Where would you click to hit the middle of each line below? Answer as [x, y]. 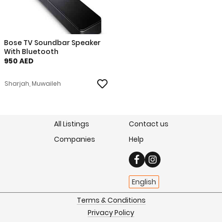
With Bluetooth [31, 52]
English [144, 182]
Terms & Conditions [111, 200]
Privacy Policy [111, 213]
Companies [74, 139]
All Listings [71, 124]
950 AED [19, 61]
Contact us [148, 124]
